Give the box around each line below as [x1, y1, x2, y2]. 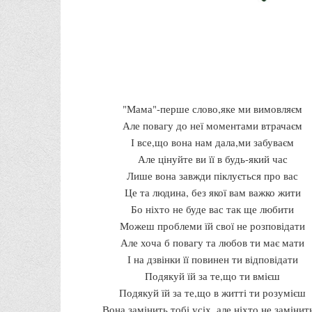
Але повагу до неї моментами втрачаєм [123, 118, 302, 132]
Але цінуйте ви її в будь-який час [137, 151, 288, 166]
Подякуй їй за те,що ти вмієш [145, 268, 280, 283]
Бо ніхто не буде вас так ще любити [131, 201, 294, 216]
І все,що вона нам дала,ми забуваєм [131, 134, 294, 149]
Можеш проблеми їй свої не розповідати [120, 218, 305, 233]
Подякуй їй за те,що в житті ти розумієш [119, 285, 306, 299]
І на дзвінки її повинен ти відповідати [127, 251, 298, 266]
